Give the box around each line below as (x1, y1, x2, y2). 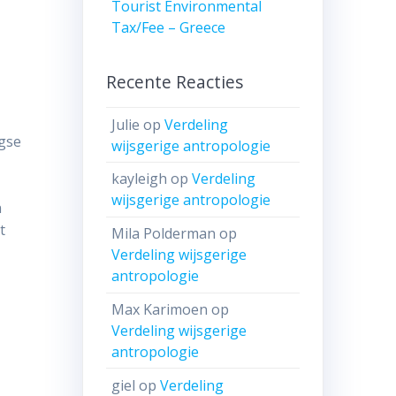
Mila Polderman (111, 224, 217, 244)
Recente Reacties (105, 70, 243, 95)
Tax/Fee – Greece (111, 17, 226, 37)
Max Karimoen (111, 300, 209, 320)
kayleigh (111, 169, 168, 189)
